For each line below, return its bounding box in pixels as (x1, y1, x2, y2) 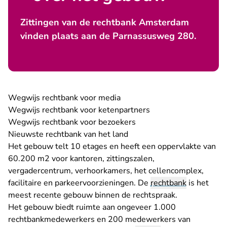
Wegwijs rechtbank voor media (8, 92, 121, 103)
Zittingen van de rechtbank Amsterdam (20, 16, 189, 28)
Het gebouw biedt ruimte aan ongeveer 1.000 (8, 202, 176, 213)
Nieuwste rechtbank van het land (8, 129, 128, 140)
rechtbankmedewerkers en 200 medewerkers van (8, 214, 191, 225)
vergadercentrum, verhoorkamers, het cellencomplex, (8, 165, 204, 176)
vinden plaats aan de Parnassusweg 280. (20, 30, 196, 42)
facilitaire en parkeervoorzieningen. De (8, 177, 150, 188)
